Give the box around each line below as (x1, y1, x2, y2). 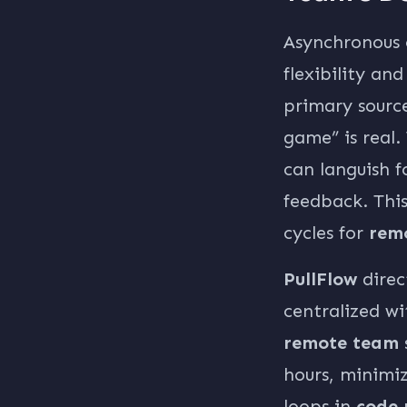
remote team (283, 332, 399, 353)
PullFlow (283, 268, 357, 290)
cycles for (283, 222, 369, 243)
